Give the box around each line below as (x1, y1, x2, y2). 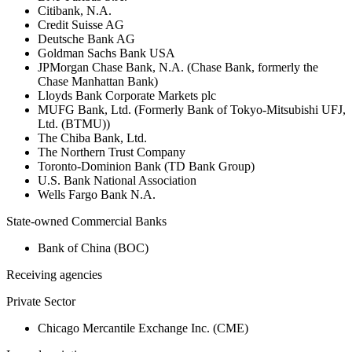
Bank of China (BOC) (38, 241, 148, 255)
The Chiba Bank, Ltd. (38, 131, 147, 145)
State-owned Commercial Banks (6, 214, 167, 229)
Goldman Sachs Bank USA (38, 46, 175, 60)
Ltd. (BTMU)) (38, 117, 110, 131)
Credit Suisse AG (38, 18, 124, 32)
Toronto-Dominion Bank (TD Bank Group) (38, 159, 255, 174)
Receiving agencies (6, 268, 102, 282)
